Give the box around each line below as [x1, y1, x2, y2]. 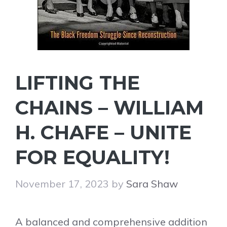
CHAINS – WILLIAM [15, 96, 204, 120]
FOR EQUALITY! [15, 145, 170, 169]
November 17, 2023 [15, 177, 109, 190]
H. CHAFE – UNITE [15, 121, 192, 144]
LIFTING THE [15, 71, 140, 95]
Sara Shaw [126, 177, 178, 190]
